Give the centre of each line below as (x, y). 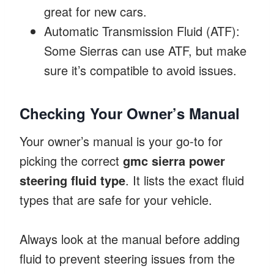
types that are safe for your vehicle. (116, 199)
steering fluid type (72, 180)
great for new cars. (95, 11)
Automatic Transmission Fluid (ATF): (142, 31)
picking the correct (71, 160)
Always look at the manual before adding (130, 239)
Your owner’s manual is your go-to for (121, 141)
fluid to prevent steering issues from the (127, 258)
